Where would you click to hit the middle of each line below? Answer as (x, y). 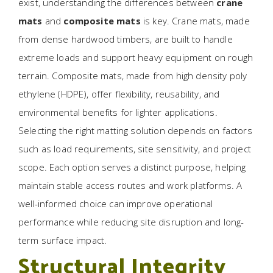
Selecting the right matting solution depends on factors (135, 130)
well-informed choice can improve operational (116, 204)
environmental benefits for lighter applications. (118, 112)
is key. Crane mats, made (195, 21)
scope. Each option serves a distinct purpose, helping (132, 167)
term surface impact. (63, 240)
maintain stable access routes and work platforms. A (130, 185)
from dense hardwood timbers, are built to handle (126, 39)
